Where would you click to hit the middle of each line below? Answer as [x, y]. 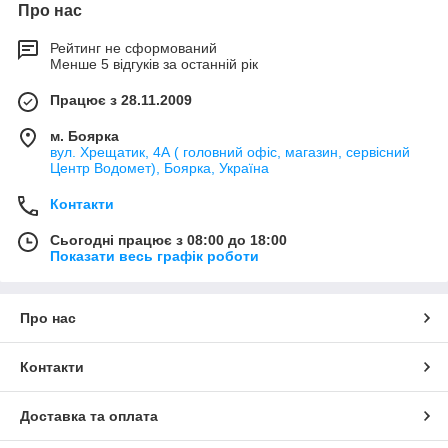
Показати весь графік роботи [154, 256]
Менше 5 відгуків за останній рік [154, 64]
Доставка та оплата [89, 416]
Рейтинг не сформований [133, 48]
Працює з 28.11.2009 [121, 100]
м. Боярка [84, 136]
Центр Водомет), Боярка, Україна [159, 168]
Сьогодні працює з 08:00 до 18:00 [168, 240]
